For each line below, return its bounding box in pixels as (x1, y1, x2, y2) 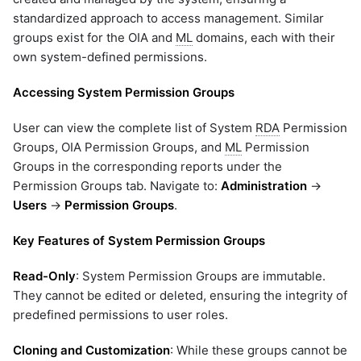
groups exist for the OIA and (13, 29, 176, 45)
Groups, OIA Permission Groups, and (13, 139, 225, 155)
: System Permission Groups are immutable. (76, 268, 326, 284)
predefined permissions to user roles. (13, 306, 228, 322)
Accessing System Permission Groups (13, 84, 234, 100)
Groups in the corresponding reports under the (13, 158, 282, 174)
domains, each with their (193, 29, 335, 45)
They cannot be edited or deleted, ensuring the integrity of (13, 287, 347, 303)
